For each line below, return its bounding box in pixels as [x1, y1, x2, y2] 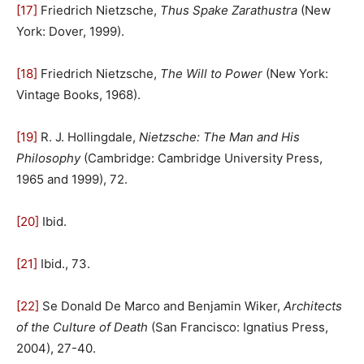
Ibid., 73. [37, 255, 90, 271]
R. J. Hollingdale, [37, 128, 139, 145]
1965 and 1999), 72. [16, 171, 128, 187]
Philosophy [16, 149, 80, 166]
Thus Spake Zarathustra [160, 2, 297, 18]
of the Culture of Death [16, 318, 148, 335]
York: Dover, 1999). [16, 23, 124, 39]
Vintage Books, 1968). [16, 86, 141, 102]
